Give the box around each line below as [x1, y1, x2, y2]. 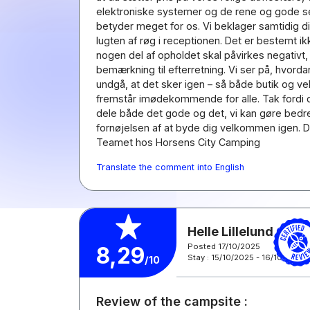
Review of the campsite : [96, 294, 248, 309]
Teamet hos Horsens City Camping [96, 136, 260, 148]
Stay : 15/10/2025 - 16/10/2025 [188, 252, 305, 262]
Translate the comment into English [96, 162, 244, 172]
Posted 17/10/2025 [188, 241, 260, 251]
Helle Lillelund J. [188, 224, 286, 239]
